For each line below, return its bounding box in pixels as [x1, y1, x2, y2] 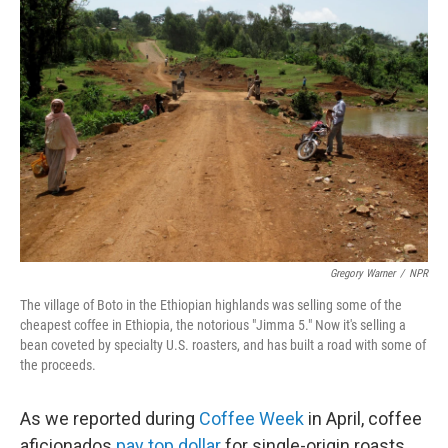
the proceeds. [20, 357, 96, 373]
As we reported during [20, 408, 199, 429]
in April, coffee [304, 408, 422, 429]
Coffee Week [199, 408, 304, 429]
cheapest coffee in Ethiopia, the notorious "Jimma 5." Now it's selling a [20, 317, 406, 333]
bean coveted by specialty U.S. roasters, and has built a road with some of [20, 337, 426, 353]
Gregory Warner [330, 267, 395, 280]
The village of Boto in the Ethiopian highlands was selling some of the [20, 297, 402, 313]
